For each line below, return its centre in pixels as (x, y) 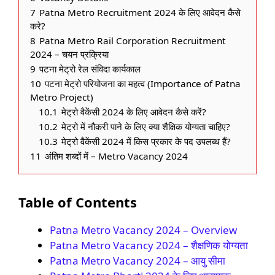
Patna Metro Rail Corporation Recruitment (133, 40)
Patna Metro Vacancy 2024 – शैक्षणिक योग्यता (149, 245)
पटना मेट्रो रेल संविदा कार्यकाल (90, 68)
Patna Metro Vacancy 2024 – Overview (143, 230)
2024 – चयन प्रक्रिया (69, 54)
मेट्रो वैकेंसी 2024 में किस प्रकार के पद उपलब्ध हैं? (146, 141)
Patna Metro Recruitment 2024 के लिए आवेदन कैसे (140, 12)
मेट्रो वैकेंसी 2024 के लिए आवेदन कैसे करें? (134, 111)
